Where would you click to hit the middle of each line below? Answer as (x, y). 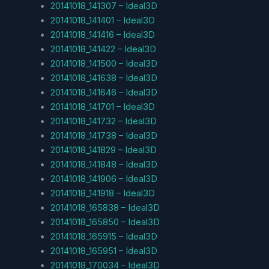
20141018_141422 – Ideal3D (103, 49)
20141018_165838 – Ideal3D (105, 207)
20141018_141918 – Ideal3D (102, 193)
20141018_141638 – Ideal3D (104, 78)
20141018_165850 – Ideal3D (105, 222)
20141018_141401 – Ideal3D (102, 20)
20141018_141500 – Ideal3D (104, 63)
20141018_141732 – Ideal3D (103, 121)
